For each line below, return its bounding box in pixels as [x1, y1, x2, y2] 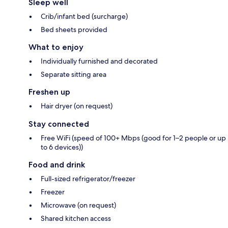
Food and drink [28, 160, 85, 170]
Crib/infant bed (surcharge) [41, 12, 128, 21]
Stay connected [28, 119, 89, 129]
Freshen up [28, 87, 70, 97]
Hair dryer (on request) [41, 101, 112, 111]
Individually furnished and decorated [41, 56, 158, 66]
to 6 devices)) [41, 142, 83, 152]
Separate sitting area [41, 70, 106, 79]
